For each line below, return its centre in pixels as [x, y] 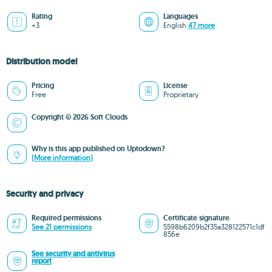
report [42, 261]
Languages [181, 16]
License [175, 86]
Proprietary [181, 94]
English [176, 25]
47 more [202, 25]
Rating [42, 16]
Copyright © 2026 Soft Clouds [80, 117]
